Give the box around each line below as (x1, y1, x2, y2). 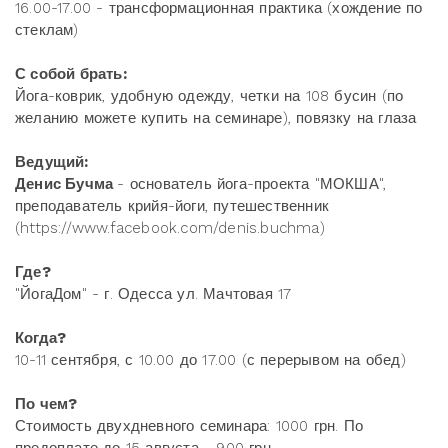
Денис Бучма (15, 175, 118, 194)
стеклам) (15, 21, 79, 40)
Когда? (15, 329, 67, 348)
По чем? (15, 395, 78, 414)
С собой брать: (15, 65, 127, 84)
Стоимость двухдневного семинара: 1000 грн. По (15, 417, 363, 436)
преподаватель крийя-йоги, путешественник (15, 197, 329, 216)
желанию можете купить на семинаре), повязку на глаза (15, 109, 417, 128)
